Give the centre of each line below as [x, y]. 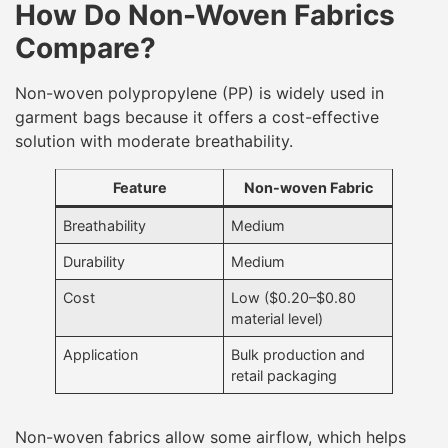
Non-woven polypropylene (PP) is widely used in [199, 92]
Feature [139, 187]
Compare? [85, 47]
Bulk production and [298, 354]
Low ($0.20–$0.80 [294, 297]
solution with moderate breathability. [154, 140]
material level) [277, 318]
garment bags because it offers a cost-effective [197, 116]
